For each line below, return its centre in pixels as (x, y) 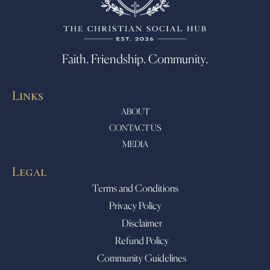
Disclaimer (142, 223)
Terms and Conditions (135, 188)
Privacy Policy (135, 206)
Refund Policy (142, 241)
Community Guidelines (142, 258)
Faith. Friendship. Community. (135, 59)
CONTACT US (135, 128)
